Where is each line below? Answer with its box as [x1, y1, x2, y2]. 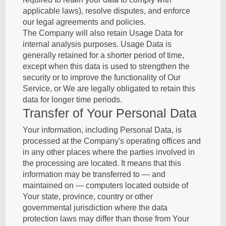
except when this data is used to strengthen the [23, 62, 190, 71]
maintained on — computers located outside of [23, 181, 189, 190]
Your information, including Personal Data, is [23, 126, 182, 134]
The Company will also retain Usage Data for [23, 29, 184, 37]
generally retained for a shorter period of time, [23, 51, 185, 60]
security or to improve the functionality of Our [23, 73, 181, 82]
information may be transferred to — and [23, 170, 166, 179]
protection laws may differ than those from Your [23, 214, 190, 223]
